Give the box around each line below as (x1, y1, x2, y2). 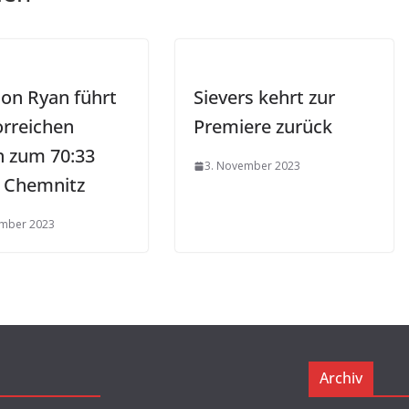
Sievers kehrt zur (194, 85, 335, 110)
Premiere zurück (194, 114, 332, 140)
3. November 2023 (204, 158, 300, 174)
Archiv (320, 368, 362, 388)
